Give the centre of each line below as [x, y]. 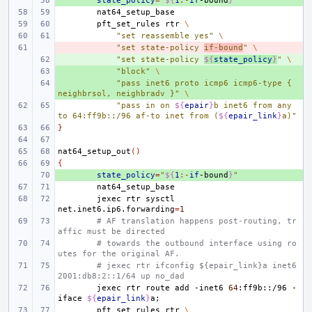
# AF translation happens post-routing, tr [197, 221]
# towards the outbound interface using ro [197, 243]
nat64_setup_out [94, 151]
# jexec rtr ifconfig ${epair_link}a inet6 [197, 266]
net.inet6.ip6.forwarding [116, 209]
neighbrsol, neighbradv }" [119, 94]
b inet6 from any [255, 106]
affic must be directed [111, 232]
